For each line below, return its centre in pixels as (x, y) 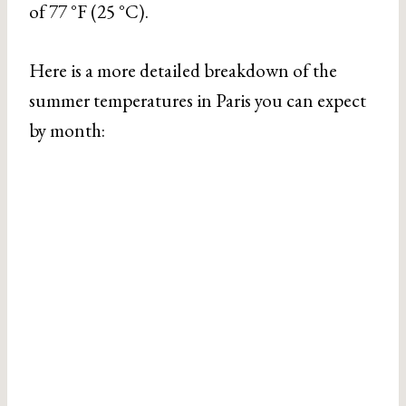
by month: (67, 130)
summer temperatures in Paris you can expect (198, 100)
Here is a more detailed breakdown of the (183, 70)
